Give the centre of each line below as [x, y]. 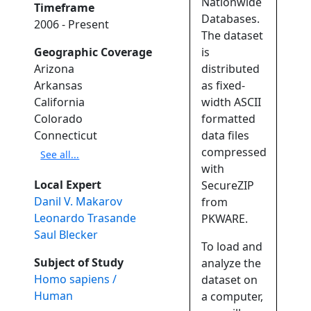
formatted [229, 119]
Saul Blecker [66, 235]
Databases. [231, 19]
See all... [60, 155]
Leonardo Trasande [85, 218]
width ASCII [232, 102]
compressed [234, 152]
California [60, 102]
